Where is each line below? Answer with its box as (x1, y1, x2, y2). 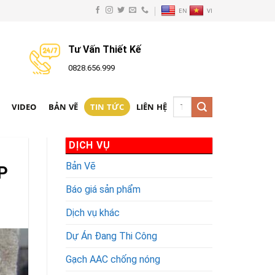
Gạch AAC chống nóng (66, 253, 160, 265)
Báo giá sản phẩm (66, 183, 141, 195)
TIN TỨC (90, 101, 125, 112)
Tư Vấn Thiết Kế (68, 44, 141, 55)
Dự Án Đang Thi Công (66, 230, 157, 242)
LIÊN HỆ (136, 101, 168, 112)
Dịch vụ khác (66, 206, 120, 219)
